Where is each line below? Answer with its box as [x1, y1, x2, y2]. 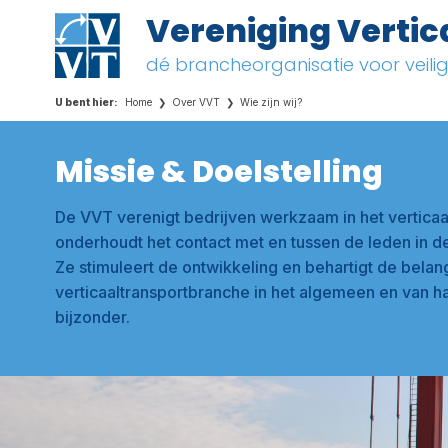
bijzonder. [55, 307, 130, 327]
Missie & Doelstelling [55, 151, 383, 193]
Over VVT [172, 96, 220, 108]
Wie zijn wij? [240, 96, 302, 108]
